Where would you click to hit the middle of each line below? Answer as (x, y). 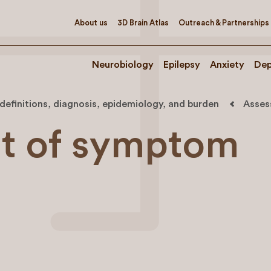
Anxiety (227, 65)
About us (91, 22)
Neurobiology (123, 65)
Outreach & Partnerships (224, 22)
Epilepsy (182, 65)
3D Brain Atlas (143, 22)
